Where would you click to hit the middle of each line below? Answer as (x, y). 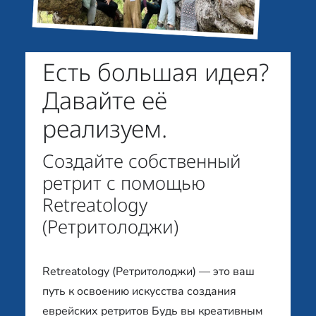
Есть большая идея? (156, 72)
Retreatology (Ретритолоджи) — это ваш (148, 272)
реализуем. (105, 129)
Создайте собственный (142, 160)
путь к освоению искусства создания (139, 292)
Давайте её (105, 101)
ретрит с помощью (124, 182)
